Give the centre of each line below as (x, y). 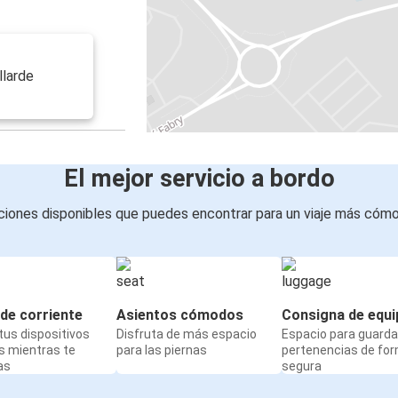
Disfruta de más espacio (187, 334)
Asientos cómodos (180, 315)
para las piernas (162, 350)
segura (302, 366)
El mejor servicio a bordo (199, 179)
